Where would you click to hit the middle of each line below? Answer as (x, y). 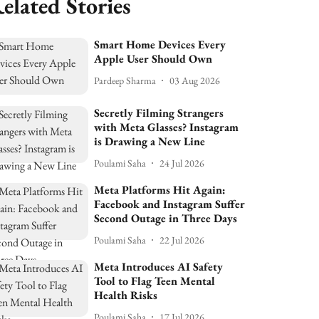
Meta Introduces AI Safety (159, 267)
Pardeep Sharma (125, 80)
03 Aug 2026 (195, 80)
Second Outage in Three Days (166, 219)
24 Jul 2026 (182, 163)
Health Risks (126, 296)
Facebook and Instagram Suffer (170, 204)
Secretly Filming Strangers (159, 113)
